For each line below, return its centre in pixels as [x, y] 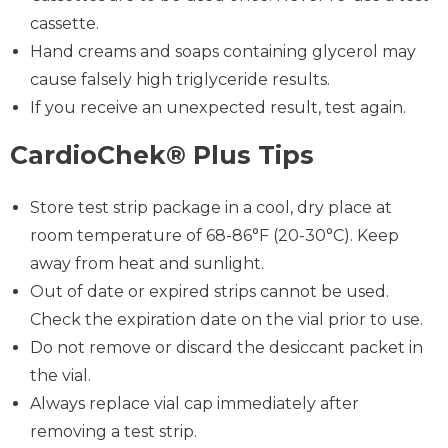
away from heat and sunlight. [147, 263]
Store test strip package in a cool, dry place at [211, 207]
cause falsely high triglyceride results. [180, 79]
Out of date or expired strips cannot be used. [209, 291]
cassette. [64, 23]
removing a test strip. [113, 431]
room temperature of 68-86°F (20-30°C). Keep [214, 235]
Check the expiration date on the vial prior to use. [226, 319]
